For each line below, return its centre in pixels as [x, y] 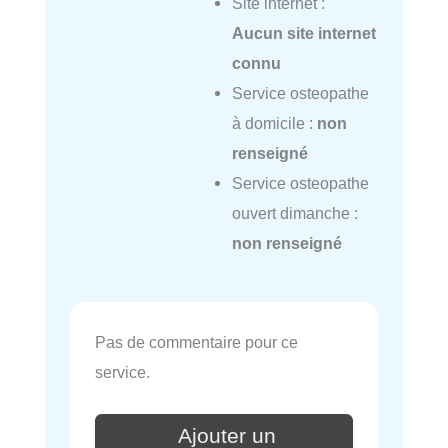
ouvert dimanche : [294, 212]
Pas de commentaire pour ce [196, 342]
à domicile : [274, 122]
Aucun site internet [303, 32]
